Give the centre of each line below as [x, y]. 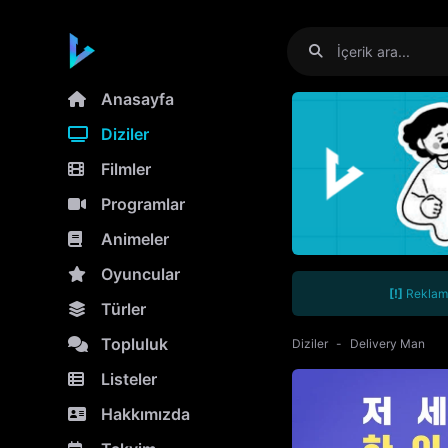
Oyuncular [140, 274]
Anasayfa [137, 99]
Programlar [143, 204]
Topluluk [134, 344]
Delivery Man [387, 344]
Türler [123, 309]
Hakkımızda [145, 414]
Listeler [129, 379]
